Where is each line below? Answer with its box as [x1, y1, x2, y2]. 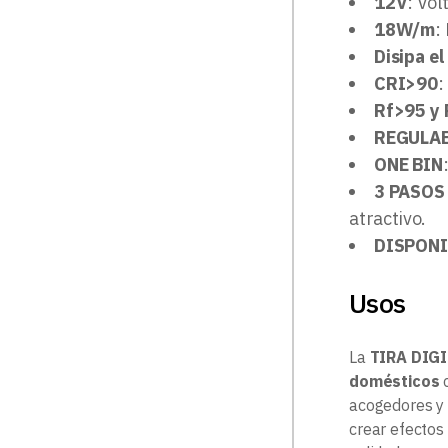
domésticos [349, 370, 440, 391]
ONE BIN [374, 152, 443, 176]
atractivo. [349, 206, 427, 230]
